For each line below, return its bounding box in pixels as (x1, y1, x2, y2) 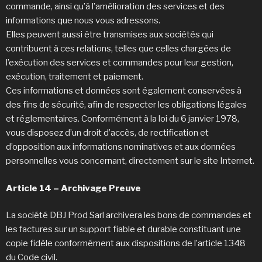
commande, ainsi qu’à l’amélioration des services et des (6, 1, 225, 12)
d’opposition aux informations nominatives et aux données (6, 142, 236, 153)
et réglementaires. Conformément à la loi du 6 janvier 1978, (6, 113, 239, 125)
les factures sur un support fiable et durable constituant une (6, 224, 241, 235)
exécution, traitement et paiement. (6, 71, 147, 82)
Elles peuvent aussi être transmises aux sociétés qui (6, 29, 213, 40)
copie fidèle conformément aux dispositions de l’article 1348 (6, 238, 246, 249)
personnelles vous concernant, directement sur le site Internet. (6, 156, 256, 167)
